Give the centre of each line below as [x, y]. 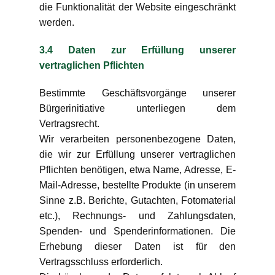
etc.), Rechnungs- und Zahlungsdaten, [137, 216]
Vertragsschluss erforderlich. [101, 262]
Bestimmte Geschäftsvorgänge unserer [137, 93]
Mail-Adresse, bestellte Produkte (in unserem [137, 185]
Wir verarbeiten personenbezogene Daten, [137, 139]
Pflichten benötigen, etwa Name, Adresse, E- [137, 170]
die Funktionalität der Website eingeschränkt [137, 7]
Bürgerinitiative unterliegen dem [137, 108]
